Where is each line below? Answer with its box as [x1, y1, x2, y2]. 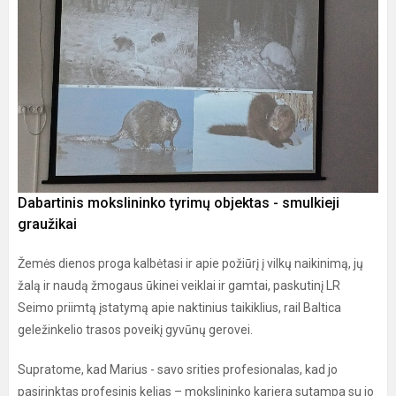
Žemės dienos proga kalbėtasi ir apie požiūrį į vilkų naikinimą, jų [18, 255, 363, 270]
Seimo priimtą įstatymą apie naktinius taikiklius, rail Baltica [18, 300, 341, 315]
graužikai [18, 215, 77, 232]
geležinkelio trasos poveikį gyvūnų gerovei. [18, 322, 255, 337]
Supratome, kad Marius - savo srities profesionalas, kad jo [18, 362, 338, 377]
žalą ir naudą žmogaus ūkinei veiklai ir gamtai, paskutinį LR [18, 278, 340, 293]
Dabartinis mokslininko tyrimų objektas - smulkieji [18, 194, 339, 211]
